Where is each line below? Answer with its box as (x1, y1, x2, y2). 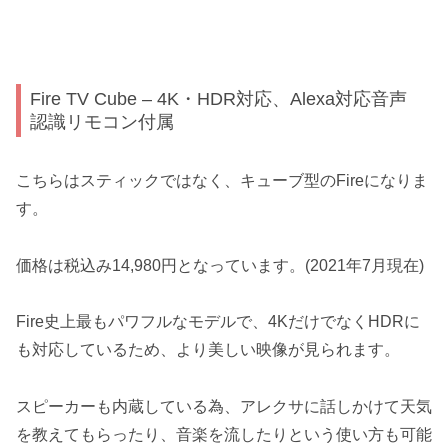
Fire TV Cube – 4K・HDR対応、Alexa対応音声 (30, 88, 408, 110)
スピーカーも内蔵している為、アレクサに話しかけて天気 (16, 398, 432, 416)
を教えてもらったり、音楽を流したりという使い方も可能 (16, 426, 432, 444)
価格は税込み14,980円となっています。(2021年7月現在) (16, 256, 424, 274)
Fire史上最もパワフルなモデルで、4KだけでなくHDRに (16, 313, 420, 331)
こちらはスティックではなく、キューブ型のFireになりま (16, 171, 428, 189)
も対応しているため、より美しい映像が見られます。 (16, 341, 400, 359)
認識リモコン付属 (30, 111, 175, 133)
